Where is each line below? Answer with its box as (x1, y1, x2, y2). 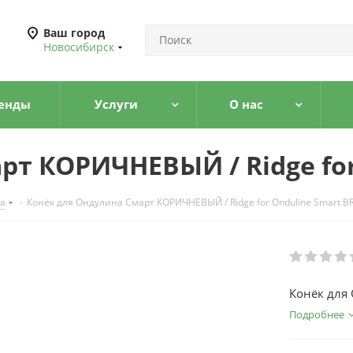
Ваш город (43, 25, 105, 40)
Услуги (94, 96, 138, 112)
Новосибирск (43, 39, 114, 54)
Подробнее (289, 307, 344, 321)
